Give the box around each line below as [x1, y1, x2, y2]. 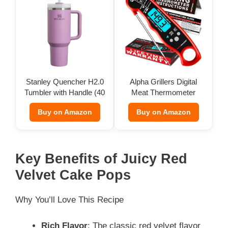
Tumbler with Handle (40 [24, 88, 105, 97]
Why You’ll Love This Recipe [15, 195, 124, 205]
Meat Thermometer [131, 88, 195, 97]
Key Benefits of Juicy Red [15, 151, 187, 166]
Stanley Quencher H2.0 [25, 77, 104, 86]
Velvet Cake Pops [15, 167, 131, 183]
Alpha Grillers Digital [130, 77, 197, 86]
